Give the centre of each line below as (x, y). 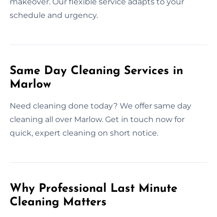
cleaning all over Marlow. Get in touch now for (97, 119)
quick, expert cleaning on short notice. (84, 133)
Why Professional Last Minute (93, 189)
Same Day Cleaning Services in (96, 71)
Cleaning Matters (58, 202)
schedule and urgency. (54, 15)
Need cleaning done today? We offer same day (101, 106)
